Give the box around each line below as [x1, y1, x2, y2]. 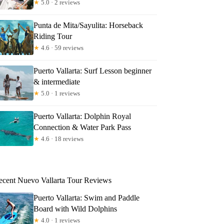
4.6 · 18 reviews [39, 134, 84, 142]
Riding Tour [33, 31, 72, 40]
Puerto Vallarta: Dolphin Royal [33, 111, 131, 120]
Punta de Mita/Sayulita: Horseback [33, 20, 143, 29]
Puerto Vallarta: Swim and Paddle [33, 193, 140, 202]
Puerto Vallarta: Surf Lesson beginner [33, 66, 152, 75]
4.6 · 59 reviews [39, 43, 84, 51]
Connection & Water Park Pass [33, 122, 131, 131]
